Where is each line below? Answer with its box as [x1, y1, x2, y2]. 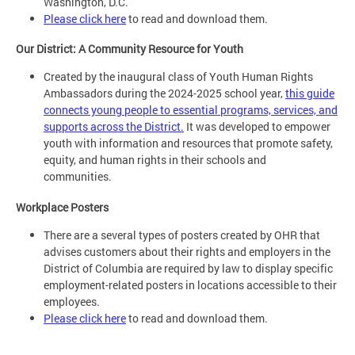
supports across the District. [44, 119, 184, 135]
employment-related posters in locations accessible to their [44, 277, 337, 292]
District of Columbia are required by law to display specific [44, 260, 333, 276]
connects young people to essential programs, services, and [44, 102, 338, 118]
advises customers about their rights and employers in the [44, 243, 330, 259]
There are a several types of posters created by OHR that [44, 227, 320, 242]
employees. [44, 293, 100, 309]
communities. [44, 169, 116, 185]
